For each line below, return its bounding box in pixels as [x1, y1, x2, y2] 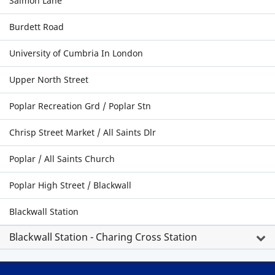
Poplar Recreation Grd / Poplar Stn [9, 100, 151, 112]
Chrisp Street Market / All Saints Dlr [9, 126, 156, 138]
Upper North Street [9, 74, 88, 85]
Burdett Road [9, 21, 64, 33]
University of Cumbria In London [9, 47, 143, 59]
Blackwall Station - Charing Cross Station [9, 230, 197, 244]
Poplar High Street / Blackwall [9, 179, 131, 191]
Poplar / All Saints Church [9, 153, 115, 165]
